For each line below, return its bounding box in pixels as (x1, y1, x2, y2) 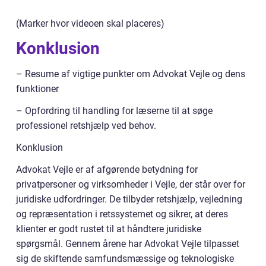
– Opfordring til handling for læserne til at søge (16, 105, 213, 117)
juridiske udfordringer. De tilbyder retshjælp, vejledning (16, 194, 242, 205)
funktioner (16, 83, 59, 95)
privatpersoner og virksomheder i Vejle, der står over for (16, 179, 245, 191)
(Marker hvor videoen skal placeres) (16, 18, 164, 30)
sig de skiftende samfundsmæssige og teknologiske (16, 253, 234, 265)
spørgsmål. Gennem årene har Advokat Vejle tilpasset (16, 238, 239, 250)
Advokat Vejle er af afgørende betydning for (16, 164, 198, 176)
